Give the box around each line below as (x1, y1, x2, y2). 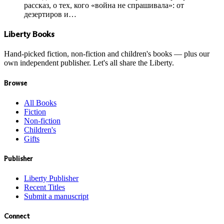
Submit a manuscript (24, 192, 88, 201)
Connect (4, 212, 30, 221)
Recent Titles (24, 183, 65, 192)
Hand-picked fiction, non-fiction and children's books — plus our (4, 49, 209, 58)
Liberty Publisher (24, 174, 78, 183)
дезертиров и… (24, 9, 76, 18)
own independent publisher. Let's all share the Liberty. (4, 58, 174, 67)
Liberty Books (4, 29, 54, 39)
